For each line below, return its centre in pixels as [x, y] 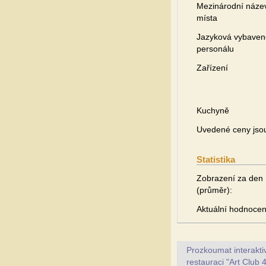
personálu [215, 49]
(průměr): [214, 190]
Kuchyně [213, 110]
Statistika [216, 159]
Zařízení [212, 68]
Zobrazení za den [230, 178]
